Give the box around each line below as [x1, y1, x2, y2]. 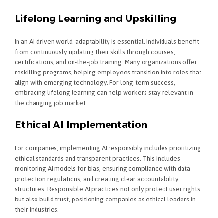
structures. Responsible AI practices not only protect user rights [15, 184, 200, 193]
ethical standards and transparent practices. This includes [15, 154, 180, 162]
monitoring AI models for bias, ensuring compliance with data [15, 164, 190, 172]
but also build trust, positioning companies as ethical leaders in [15, 195, 196, 203]
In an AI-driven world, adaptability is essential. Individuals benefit [15, 37, 199, 46]
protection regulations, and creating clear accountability [15, 174, 179, 182]
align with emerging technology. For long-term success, [15, 78, 175, 87]
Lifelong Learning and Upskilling [15, 12, 176, 24]
